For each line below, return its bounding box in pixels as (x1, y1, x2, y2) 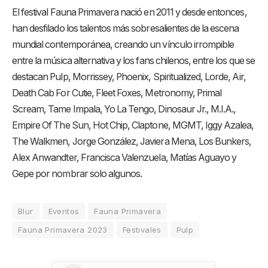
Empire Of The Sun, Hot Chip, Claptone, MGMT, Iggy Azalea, (12, 119, 254, 131)
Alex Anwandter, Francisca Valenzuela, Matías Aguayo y (12, 151, 237, 163)
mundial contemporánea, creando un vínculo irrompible (12, 38, 234, 50)
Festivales (122, 224, 162, 234)
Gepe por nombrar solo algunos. (12, 167, 142, 179)
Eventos (48, 206, 80, 216)
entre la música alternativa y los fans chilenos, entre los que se (12, 54, 255, 66)
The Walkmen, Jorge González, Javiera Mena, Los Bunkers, (12, 135, 252, 147)
